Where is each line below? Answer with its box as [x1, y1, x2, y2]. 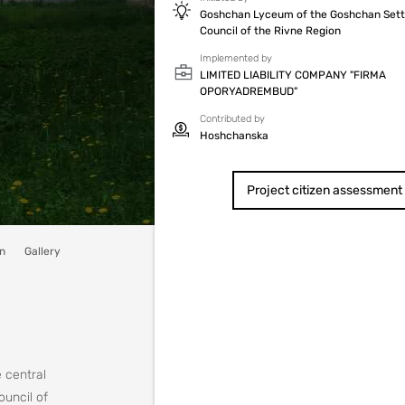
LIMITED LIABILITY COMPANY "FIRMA [200, 69, 386, 81]
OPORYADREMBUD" [200, 85, 297, 98]
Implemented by [200, 52, 272, 64]
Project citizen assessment [247, 183, 402, 198]
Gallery [24, 245, 61, 258]
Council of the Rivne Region [200, 24, 341, 37]
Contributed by [200, 113, 265, 125]
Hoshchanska [200, 129, 268, 142]
